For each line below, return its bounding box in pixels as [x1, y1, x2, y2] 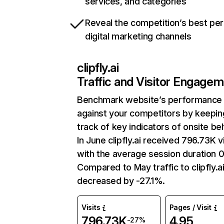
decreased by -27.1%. [77, 175, 165, 186]
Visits [81, 203, 100, 211]
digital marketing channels [85, 31, 191, 41]
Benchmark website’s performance [77, 94, 222, 105]
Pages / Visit [169, 203, 211, 211]
